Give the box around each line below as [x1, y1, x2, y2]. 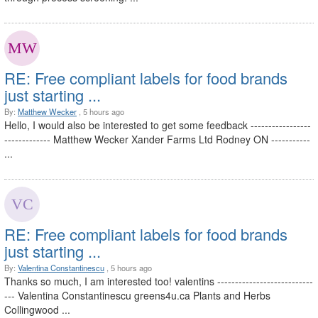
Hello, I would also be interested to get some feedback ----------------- [4, 118, 311, 133]
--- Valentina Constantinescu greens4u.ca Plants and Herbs [4, 288, 270, 303]
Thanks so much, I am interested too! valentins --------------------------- [4, 274, 313, 289]
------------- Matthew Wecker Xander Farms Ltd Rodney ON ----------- [4, 132, 310, 147]
